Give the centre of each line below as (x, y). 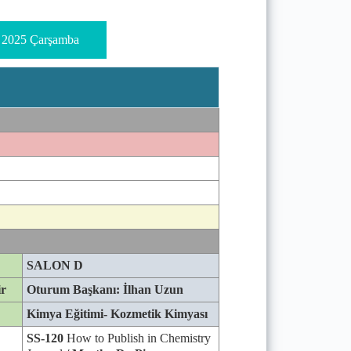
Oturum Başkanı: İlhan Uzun (105, 289)
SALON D (55, 265)
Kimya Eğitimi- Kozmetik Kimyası (117, 314)
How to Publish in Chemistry (137, 338)
